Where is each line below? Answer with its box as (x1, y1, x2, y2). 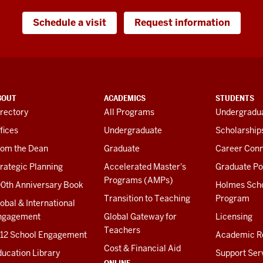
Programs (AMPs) (103, 175, 173, 186)
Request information (134, 16, 230, 29)
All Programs (103, 107, 154, 118)
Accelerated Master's (103, 161, 186, 173)
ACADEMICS (103, 93, 146, 104)
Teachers (103, 225, 140, 236)
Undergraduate (103, 125, 162, 136)
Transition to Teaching (103, 193, 190, 204)
